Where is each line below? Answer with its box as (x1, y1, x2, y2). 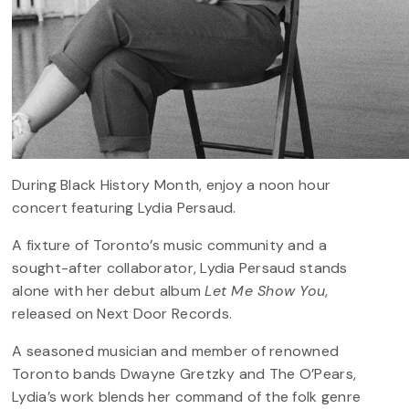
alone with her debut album (12, 281, 205, 301)
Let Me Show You (204, 281, 326, 301)
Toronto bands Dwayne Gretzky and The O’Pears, (12, 364, 357, 384)
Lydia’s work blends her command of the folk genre (12, 387, 362, 407)
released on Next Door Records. (12, 304, 233, 324)
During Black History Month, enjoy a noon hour (12, 175, 331, 195)
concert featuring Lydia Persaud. (12, 198, 236, 218)
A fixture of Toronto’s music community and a (12, 236, 327, 256)
